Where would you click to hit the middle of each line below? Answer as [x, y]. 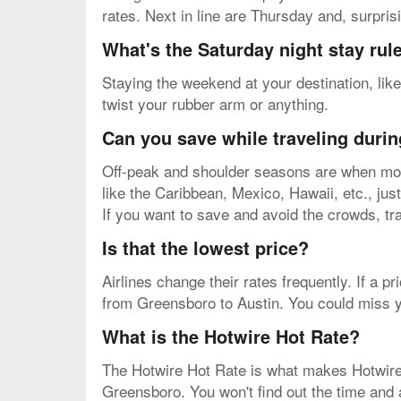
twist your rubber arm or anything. [215, 104]
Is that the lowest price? [205, 248]
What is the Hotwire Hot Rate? [231, 337]
